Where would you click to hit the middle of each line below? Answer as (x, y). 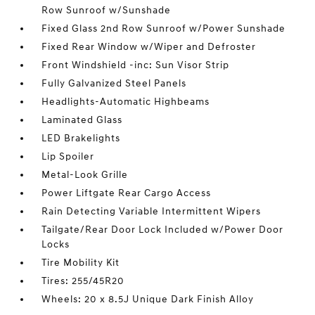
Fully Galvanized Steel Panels (114, 83)
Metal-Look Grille (85, 175)
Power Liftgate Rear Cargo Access (127, 193)
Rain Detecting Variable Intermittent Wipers (152, 211)
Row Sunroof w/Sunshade (107, 10)
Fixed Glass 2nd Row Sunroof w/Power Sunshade (164, 28)
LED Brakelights (81, 138)
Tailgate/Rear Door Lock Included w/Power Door (163, 230)
